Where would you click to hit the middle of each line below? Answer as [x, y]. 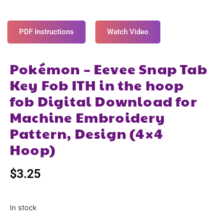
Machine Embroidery [88, 117]
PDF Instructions [46, 32]
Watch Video [128, 32]
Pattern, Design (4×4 [87, 133]
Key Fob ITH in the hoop [97, 85]
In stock [23, 208]
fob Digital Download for [104, 101]
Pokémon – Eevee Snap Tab [109, 69]
